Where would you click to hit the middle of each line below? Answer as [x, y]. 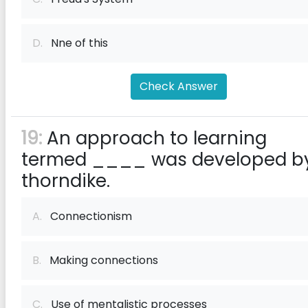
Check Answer [179, 86]
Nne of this [75, 43]
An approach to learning [154, 138]
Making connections [100, 260]
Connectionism [87, 216]
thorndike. [66, 181]
